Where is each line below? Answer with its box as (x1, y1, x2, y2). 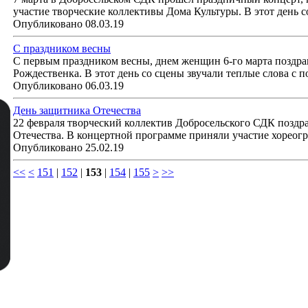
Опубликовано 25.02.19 (13, 142, 124, 153)
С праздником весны (13, 43, 111, 54)
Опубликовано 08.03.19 (13, 18, 124, 30)
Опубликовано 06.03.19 (13, 80, 124, 91)
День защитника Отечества (13, 104, 141, 116)
